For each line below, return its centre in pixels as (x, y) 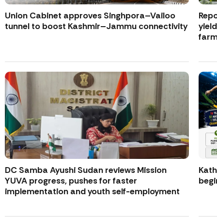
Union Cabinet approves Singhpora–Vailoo (90, 15)
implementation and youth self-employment (92, 191)
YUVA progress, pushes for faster (71, 180)
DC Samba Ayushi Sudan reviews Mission (86, 170)
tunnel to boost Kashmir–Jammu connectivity (96, 26)
